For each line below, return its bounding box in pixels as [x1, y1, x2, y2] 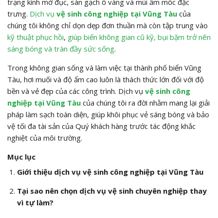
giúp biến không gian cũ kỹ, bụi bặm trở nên [68, 32, 211, 42]
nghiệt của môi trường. [7, 132, 82, 143]
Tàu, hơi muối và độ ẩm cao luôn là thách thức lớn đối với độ [7, 74, 204, 84]
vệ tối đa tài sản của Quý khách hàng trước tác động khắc [7, 121, 196, 131]
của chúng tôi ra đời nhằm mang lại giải [81, 97, 210, 108]
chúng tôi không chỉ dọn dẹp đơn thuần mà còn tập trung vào [7, 20, 208, 30]
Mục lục [7, 151, 36, 162]
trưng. [7, 8, 30, 18]
